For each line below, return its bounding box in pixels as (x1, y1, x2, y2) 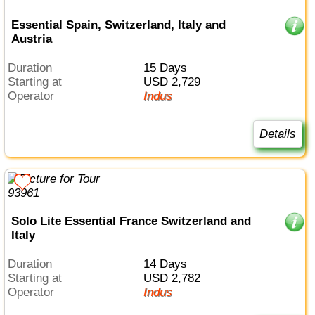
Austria (11, 32, 52, 46)
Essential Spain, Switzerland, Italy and (11, 18, 226, 32)
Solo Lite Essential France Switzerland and (11, 214, 251, 229)
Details (259, 127, 296, 141)
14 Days (149, 257, 187, 271)
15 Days (149, 60, 187, 75)
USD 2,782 (151, 271, 200, 285)
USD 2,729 (151, 75, 200, 89)
